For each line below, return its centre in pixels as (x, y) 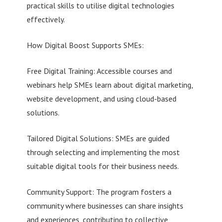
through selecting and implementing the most (103, 152)
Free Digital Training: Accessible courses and (99, 71)
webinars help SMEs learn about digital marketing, (110, 84)
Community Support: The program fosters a (99, 192)
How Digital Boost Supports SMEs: (85, 45)
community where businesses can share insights (105, 205)
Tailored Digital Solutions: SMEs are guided (98, 138)
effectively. (46, 19)
